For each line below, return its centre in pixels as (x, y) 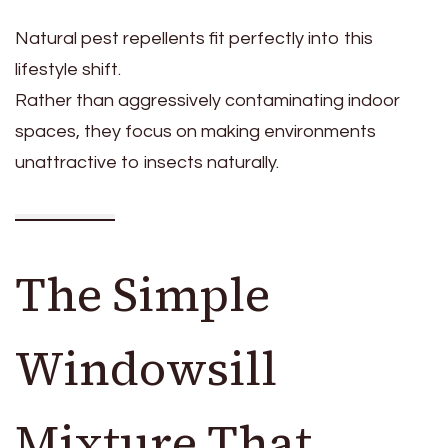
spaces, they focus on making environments (195, 132)
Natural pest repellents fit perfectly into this (194, 39)
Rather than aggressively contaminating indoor (207, 101)
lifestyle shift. (68, 70)
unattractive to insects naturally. (147, 163)
